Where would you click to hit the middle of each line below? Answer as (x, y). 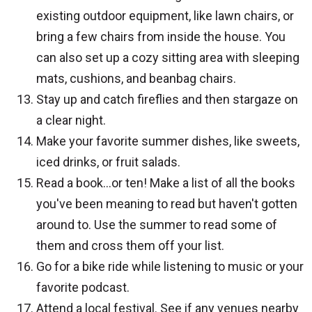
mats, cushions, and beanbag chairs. (136, 78)
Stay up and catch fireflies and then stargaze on (167, 99)
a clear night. (71, 120)
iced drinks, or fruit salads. (108, 162)
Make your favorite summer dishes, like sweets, (168, 141)
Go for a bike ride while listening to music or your (170, 266)
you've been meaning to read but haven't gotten (167, 203)
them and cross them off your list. (130, 245)
